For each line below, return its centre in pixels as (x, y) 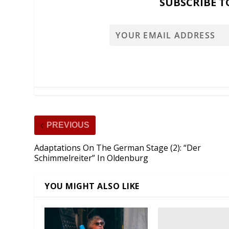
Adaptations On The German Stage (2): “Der (118, 148)
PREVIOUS (68, 125)
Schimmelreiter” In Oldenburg (91, 158)
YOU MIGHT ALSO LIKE (92, 186)
